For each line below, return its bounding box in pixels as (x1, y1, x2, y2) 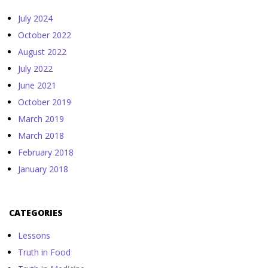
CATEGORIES (9, 206, 63, 218)
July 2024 (18, 12, 53, 24)
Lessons (18, 229, 50, 241)
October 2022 (18, 29, 71, 41)
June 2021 (18, 79, 56, 91)
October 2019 (18, 96, 71, 108)
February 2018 (18, 146, 74, 158)
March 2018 (18, 129, 64, 141)
